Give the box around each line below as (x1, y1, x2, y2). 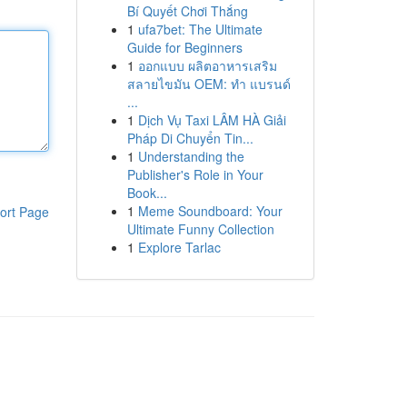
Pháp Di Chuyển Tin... (126, 129, 253, 147)
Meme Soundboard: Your (137, 202, 283, 220)
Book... (126, 184, 167, 202)
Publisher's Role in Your (126, 165, 263, 184)
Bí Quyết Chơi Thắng (126, 2, 248, 20)
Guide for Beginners (126, 38, 243, 56)
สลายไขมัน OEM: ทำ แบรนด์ (126, 74, 291, 93)
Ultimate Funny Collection (126, 220, 274, 238)
